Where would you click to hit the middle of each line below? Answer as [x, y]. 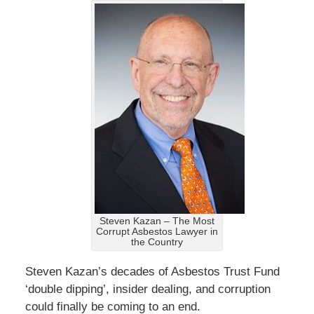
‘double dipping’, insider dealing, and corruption [148, 289]
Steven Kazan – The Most [157, 221]
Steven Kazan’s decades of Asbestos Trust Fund [152, 271]
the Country [157, 242]
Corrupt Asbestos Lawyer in [157, 231]
